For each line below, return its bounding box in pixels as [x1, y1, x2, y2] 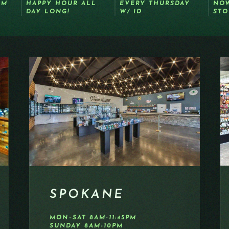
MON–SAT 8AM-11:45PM [50, 215, 137, 221]
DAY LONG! [26, 9, 70, 15]
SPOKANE [50, 189, 125, 201]
